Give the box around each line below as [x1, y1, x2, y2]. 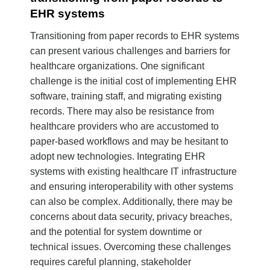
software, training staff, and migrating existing [30, 91, 222, 102]
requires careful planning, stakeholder [30, 257, 191, 268]
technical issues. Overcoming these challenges [30, 242, 231, 253]
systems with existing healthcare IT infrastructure [30, 166, 237, 177]
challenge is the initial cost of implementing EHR [30, 76, 237, 87]
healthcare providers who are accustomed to [30, 121, 219, 132]
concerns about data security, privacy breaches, [30, 212, 232, 222]
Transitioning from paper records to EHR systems [30, 31, 239, 42]
